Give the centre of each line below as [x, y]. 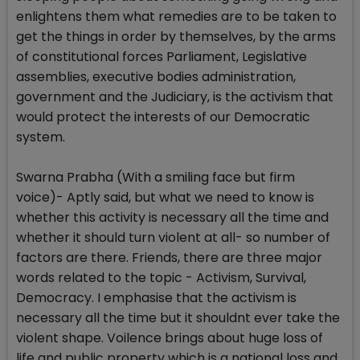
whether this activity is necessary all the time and [172, 218]
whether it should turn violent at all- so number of [173, 238]
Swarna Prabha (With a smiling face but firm [155, 178]
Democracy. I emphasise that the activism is [156, 298]
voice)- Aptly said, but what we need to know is [165, 198]
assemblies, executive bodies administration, [156, 77]
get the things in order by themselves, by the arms [176, 37]
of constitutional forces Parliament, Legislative [162, 57]
